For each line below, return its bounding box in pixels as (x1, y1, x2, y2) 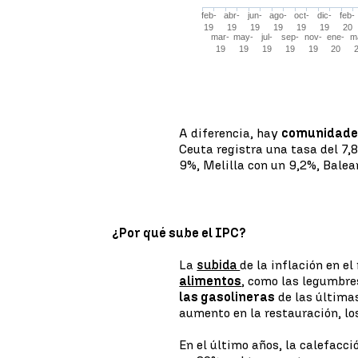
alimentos (179, 273, 242, 288)
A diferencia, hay (179, 125, 282, 141)
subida (197, 257, 241, 272)
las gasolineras (179, 289, 276, 304)
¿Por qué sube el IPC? (112, 225, 246, 241)
